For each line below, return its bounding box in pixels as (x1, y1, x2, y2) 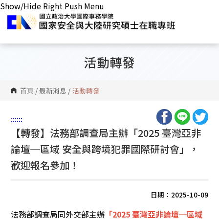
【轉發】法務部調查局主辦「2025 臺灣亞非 (11, 126, 201, 140)
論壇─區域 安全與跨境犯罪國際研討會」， (11, 142, 199, 156)
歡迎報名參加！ (11, 158, 80, 172)
